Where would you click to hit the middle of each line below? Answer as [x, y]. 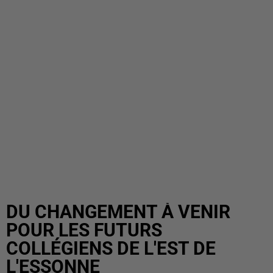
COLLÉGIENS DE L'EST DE [111, 248]
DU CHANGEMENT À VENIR [118, 212]
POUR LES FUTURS [84, 230]
